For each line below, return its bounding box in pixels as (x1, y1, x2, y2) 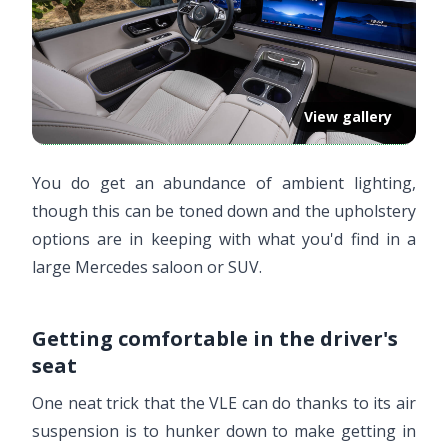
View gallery (304, 107, 392, 127)
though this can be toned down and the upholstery (32, 200, 416, 223)
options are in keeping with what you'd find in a (32, 228, 416, 251)
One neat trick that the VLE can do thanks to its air (32, 392, 416, 415)
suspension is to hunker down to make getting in (32, 420, 416, 443)
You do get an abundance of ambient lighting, (32, 172, 416, 195)
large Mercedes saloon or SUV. (32, 256, 262, 279)
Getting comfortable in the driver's (32, 325, 398, 353)
